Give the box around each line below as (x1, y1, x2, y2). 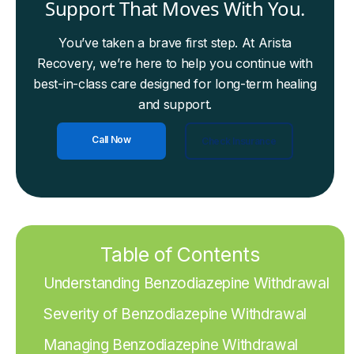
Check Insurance (201, 134, 277, 147)
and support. (138, 96, 213, 112)
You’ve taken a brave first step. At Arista (58, 35, 292, 51)
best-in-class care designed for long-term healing (33, 76, 317, 92)
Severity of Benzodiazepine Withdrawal (43, 305, 307, 323)
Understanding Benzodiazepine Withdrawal (43, 274, 330, 292)
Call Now (92, 134, 131, 145)
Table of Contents (100, 243, 260, 266)
